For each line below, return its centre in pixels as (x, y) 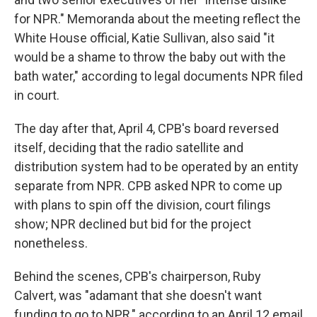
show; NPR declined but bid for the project (133, 224)
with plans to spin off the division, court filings (143, 205)
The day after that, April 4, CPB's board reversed (146, 128)
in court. (37, 95)
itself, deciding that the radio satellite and (129, 148)
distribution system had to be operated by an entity (156, 167)
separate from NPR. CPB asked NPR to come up (148, 186)
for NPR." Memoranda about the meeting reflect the (157, 19)
